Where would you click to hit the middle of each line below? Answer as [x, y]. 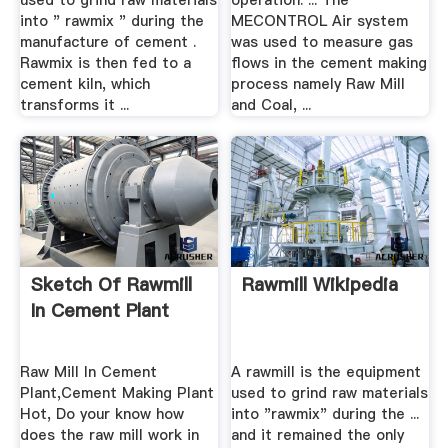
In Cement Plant [99, 311]
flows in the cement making [329, 63]
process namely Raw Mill [318, 84]
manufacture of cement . [107, 42]
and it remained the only [318, 434]
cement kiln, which [84, 84]
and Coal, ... [271, 105]
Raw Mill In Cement [88, 371]
